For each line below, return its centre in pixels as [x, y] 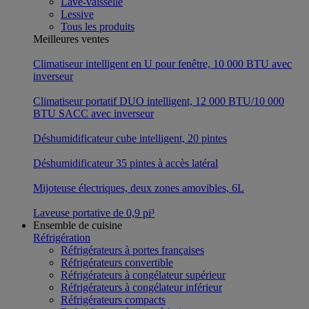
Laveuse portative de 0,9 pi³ [94, 212]
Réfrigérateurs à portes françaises [132, 250]
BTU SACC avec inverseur [93, 113]
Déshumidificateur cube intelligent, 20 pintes [130, 138]
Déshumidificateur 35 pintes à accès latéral [126, 163]
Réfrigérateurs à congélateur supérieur [143, 275]
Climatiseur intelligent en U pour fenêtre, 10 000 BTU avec [162, 63]
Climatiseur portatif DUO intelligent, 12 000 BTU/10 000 [159, 101]
